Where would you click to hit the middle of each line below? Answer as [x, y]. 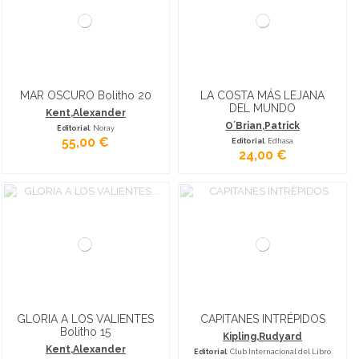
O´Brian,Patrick [263, 125]
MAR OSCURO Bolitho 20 [85, 95]
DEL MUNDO [263, 108]
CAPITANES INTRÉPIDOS [262, 319]
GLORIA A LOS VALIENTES [86, 319]
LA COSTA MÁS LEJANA [263, 95]
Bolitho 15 [86, 331]
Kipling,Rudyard [263, 336]
